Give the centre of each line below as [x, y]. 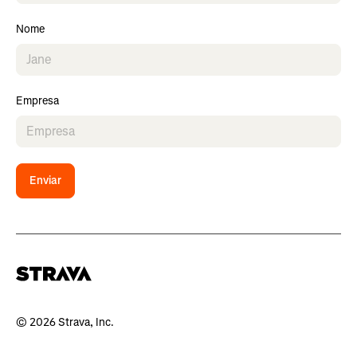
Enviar [45, 180]
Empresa [37, 100]
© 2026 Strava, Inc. [65, 322]
